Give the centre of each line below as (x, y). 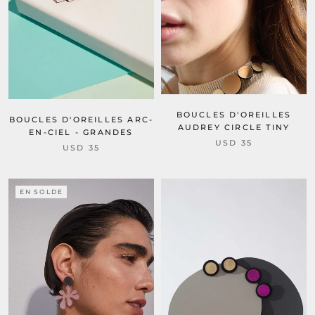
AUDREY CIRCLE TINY (234, 127)
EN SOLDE (41, 191)
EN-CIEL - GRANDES (81, 132)
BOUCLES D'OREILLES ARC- (81, 119)
